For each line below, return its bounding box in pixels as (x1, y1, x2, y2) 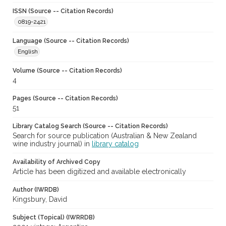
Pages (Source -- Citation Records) (13, 95, 118, 102)
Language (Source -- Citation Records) (13, 37, 129, 45)
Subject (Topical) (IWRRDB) (13, 214, 95, 221)
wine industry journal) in (13, 140, 92, 148)
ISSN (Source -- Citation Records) (13, 8, 114, 15)
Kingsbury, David (13, 195, 67, 204)
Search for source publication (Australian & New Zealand (13, 132, 197, 140)
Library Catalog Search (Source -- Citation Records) (13, 123, 168, 130)
